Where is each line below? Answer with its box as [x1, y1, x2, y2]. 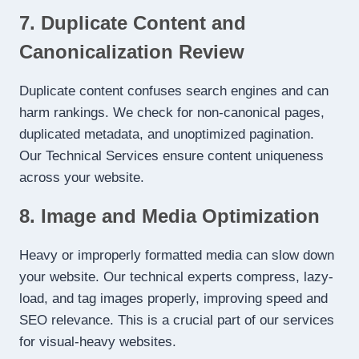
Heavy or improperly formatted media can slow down [19, 248, 334, 264]
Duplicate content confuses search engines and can [19, 83, 329, 99]
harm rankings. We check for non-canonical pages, [19, 105, 325, 121]
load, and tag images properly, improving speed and [19, 291, 328, 307]
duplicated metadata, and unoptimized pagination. [19, 127, 314, 143]
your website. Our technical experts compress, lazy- [19, 269, 333, 285]
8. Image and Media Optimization [19, 205, 320, 228]
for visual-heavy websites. [19, 334, 176, 350]
